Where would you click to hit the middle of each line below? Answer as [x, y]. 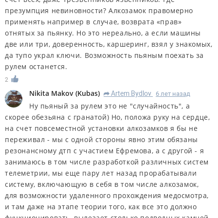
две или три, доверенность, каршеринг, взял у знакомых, [109, 44]
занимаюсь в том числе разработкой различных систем [107, 162]
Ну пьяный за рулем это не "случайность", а [110, 106]
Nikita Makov [51, 93]
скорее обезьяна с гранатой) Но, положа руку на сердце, [108, 117]
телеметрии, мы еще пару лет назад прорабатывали [101, 173]
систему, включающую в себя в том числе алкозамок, [102, 184]
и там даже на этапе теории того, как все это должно [101, 206]
